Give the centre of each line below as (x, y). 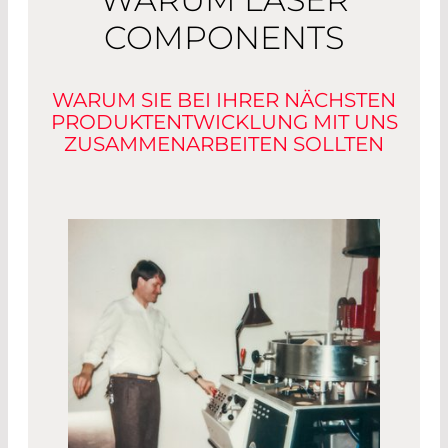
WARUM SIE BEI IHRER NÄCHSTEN (224, 100)
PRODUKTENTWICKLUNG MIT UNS (224, 122)
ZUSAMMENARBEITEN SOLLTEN (224, 144)
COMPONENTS (224, 38)
